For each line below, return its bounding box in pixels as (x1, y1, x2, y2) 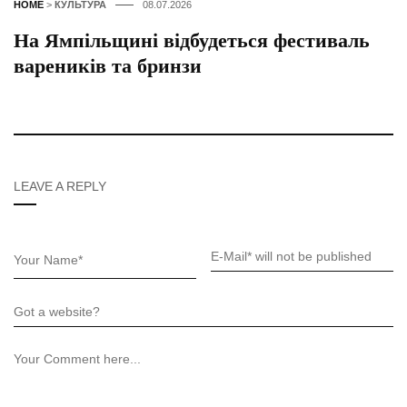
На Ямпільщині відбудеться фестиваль (14, 29, 370, 53)
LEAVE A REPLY (14, 179, 106, 194)
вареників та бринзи (14, 55, 202, 78)
